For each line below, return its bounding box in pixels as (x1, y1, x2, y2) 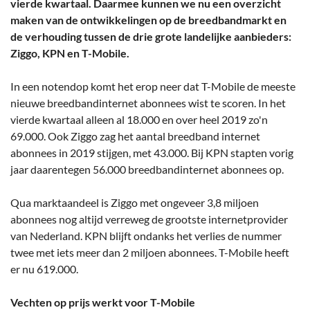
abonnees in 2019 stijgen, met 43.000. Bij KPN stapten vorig (10, 146, 293, 160)
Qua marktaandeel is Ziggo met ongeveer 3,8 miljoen (10, 196, 259, 210)
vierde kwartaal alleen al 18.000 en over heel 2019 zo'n (10, 113, 268, 127)
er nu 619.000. (10, 262, 78, 276)
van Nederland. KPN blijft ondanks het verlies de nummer (10, 229, 282, 243)
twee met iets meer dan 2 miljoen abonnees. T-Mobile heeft (10, 246, 289, 259)
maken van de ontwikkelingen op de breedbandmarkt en (10, 13, 286, 27)
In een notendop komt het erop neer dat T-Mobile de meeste (10, 80, 295, 93)
